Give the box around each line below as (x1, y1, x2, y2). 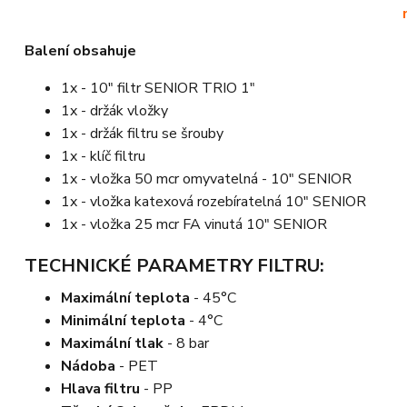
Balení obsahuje (25, 40, 136, 61)
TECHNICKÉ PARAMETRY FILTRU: (25, 253, 324, 278)
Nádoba (61, 355, 115, 376)
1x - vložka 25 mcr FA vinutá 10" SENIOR (61, 213, 327, 234)
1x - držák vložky (61, 100, 168, 121)
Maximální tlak (61, 333, 164, 353)
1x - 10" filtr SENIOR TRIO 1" (61, 77, 255, 98)
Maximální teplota (61, 287, 190, 308)
